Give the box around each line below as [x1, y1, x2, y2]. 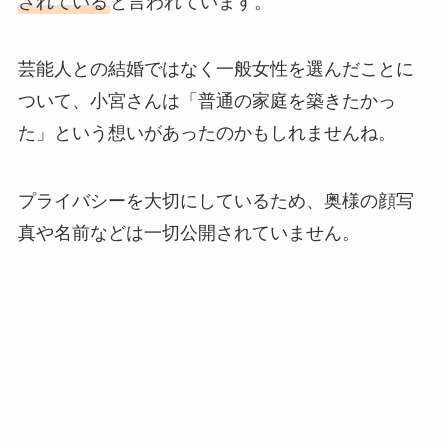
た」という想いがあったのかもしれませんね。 [17, 123, 396, 144]
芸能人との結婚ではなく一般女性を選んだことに [17, 59, 414, 80]
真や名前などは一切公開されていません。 [17, 223, 360, 244]
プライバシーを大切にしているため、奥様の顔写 [17, 191, 414, 212]
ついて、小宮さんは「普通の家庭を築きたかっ [17, 91, 396, 112]
